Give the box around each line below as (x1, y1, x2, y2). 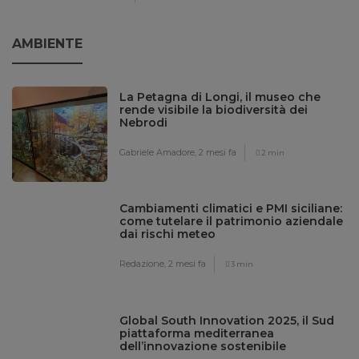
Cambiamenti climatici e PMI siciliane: (119, 201, 343, 216)
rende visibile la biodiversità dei (119, 103, 309, 118)
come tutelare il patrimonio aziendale (119, 214, 344, 229)
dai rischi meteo (119, 227, 216, 242)
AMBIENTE (12, 36, 83, 52)
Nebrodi (119, 115, 168, 131)
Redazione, (119, 258, 169, 270)
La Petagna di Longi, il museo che (119, 90, 321, 105)
